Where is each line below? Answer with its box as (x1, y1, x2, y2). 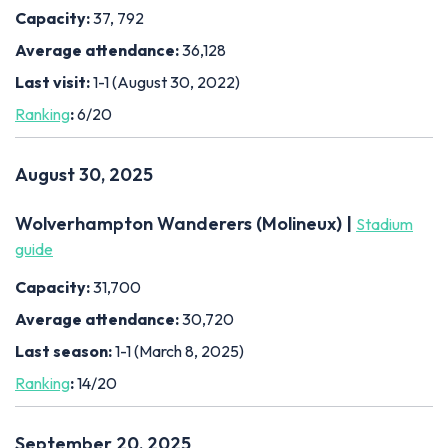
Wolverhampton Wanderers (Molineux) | (15, 211, 356, 235)
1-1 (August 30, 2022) (93, 71, 240, 92)
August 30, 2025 (15, 162, 153, 186)
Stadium (356, 213, 413, 234)
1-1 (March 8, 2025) (115, 340, 244, 361)
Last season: (15, 340, 115, 361)
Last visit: (15, 71, 93, 92)
